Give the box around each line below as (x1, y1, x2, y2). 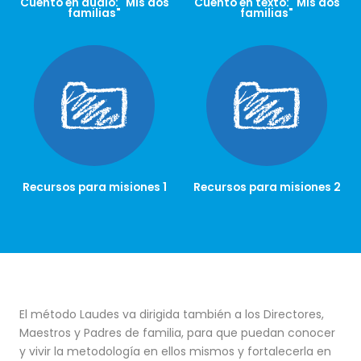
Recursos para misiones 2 (193, 180, 341, 196)
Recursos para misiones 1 (22, 180, 167, 196)
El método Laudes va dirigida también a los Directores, (19, 305, 324, 322)
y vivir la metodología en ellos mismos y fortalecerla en (19, 342, 331, 359)
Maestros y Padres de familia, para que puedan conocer (19, 324, 335, 341)
